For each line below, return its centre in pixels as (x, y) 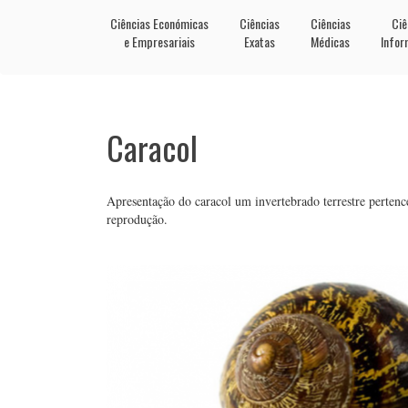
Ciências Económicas (159, 23)
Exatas (259, 41)
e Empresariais (159, 41)
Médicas (330, 41)
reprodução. (137, 219)
